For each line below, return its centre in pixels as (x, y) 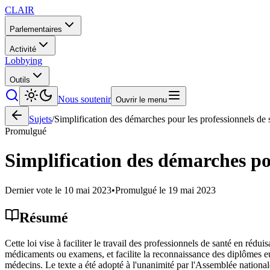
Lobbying (24, 61)
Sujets (40, 119)
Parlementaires (36, 29)
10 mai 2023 (88, 190)
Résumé (44, 217)
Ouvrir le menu (141, 100)
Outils (20, 80)
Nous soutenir (84, 99)
